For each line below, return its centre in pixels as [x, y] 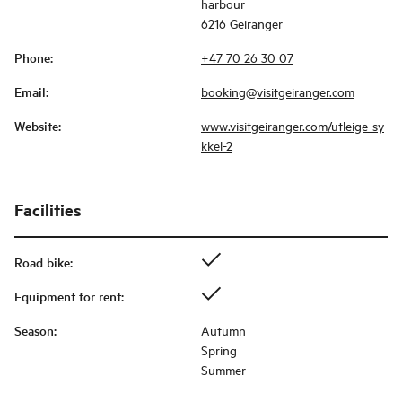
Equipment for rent [68, 297]
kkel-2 [217, 145]
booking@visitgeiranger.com [278, 92]
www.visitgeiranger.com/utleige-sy [293, 126]
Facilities [48, 210]
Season [34, 331]
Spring [219, 350]
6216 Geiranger [242, 23]
